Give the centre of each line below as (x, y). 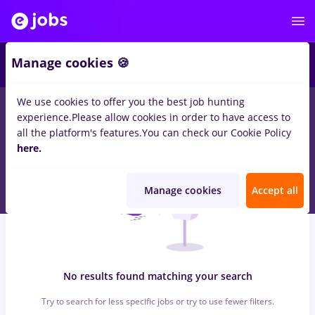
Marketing (96, 124)
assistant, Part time (84, 109)
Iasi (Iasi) (166, 109)
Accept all (275, 190)
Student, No (233, 109)
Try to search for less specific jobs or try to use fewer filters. (157, 301)
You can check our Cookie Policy (217, 133)
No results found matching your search (157, 276)
